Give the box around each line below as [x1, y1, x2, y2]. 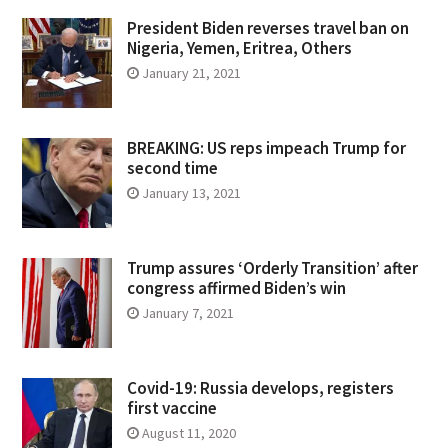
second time [126, 156, 218, 179]
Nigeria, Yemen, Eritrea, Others [126, 36, 352, 59]
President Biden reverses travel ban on [126, 16, 409, 39]
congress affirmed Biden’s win [126, 276, 346, 299]
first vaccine [126, 396, 217, 419]
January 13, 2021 [141, 183, 241, 202]
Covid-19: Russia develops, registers [126, 376, 394, 399]
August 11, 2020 [141, 423, 236, 442]
